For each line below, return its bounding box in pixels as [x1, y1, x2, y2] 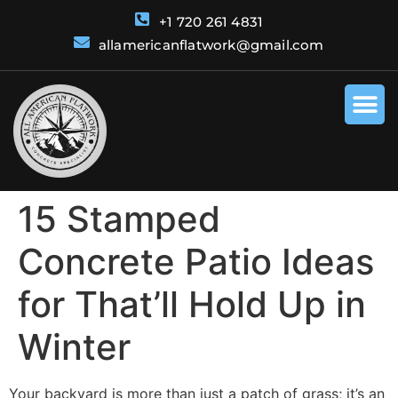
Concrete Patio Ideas [18, 239, 374, 283]
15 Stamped [18, 196, 220, 241]
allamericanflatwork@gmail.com [98, 36, 324, 53]
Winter [18, 324, 131, 369]
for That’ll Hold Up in [18, 282, 366, 326]
